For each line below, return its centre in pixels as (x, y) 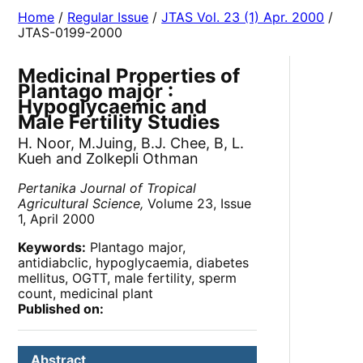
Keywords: (52, 248)
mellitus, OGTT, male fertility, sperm (128, 278)
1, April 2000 (57, 219)
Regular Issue (108, 17)
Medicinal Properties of (129, 76)
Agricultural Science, (81, 204)
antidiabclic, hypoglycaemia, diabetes (134, 263)
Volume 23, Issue (198, 204)
